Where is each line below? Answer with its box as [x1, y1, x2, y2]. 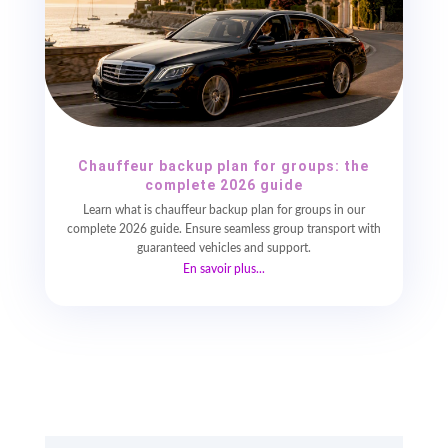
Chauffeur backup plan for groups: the [78, 158, 370, 175]
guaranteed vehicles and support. [136, 242, 311, 255]
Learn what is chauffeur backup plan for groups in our [82, 204, 365, 217]
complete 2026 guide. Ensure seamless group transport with [66, 223, 381, 236]
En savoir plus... [182, 263, 265, 276]
